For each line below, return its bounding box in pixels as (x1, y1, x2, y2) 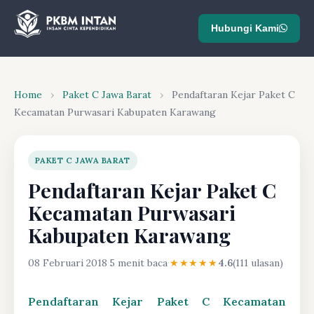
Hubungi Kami (211, 22, 279, 34)
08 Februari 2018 (28, 257, 107, 269)
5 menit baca (109, 257, 168, 269)
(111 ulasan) (232, 257, 283, 269)
